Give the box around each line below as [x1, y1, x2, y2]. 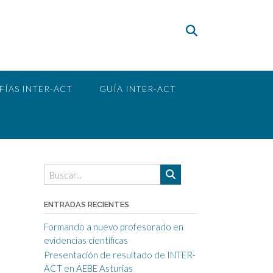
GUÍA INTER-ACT [99, 83, 176, 94]
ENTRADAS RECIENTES [43, 200, 129, 209]
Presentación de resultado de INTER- [43, 249, 196, 260]
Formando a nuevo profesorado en [43, 221, 183, 232]
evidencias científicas [43, 235, 128, 246]
